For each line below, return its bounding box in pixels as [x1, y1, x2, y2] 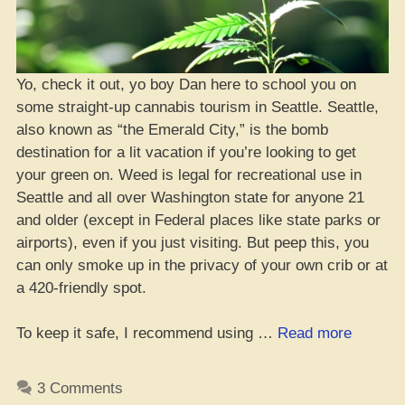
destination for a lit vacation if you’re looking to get [16, 143, 356, 161]
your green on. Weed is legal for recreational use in [16, 165, 362, 184]
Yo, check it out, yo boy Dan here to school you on [16, 75, 356, 93]
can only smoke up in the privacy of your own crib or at [16, 256, 388, 274]
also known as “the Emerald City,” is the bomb [16, 120, 328, 138]
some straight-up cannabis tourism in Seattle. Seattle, [16, 98, 379, 116]
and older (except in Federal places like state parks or [16, 211, 381, 229]
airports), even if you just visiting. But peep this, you [16, 233, 369, 251]
